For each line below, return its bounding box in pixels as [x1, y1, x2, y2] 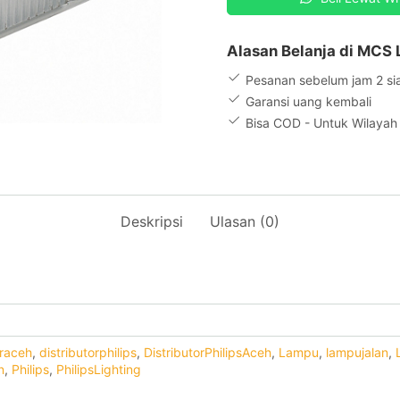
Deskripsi [121, 212, 183, 230]
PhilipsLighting [56, 362, 141, 377]
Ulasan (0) [210, 212, 279, 230]
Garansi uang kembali [246, 94, 371, 109]
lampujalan [326, 345, 388, 360]
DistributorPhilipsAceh [144, 345, 271, 360]
